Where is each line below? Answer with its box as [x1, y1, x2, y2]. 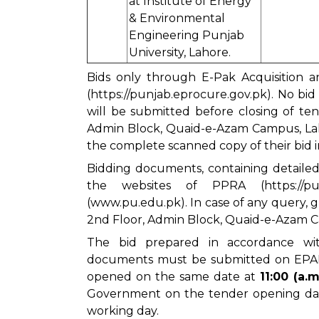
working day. [87, 304, 159, 318]
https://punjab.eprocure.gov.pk [90, 88, 267, 101]
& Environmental [129, 11, 225, 25]
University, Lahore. [129, 46, 231, 59]
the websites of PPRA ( [87, 179, 264, 192]
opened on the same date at [87, 270, 260, 283]
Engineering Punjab [129, 28, 244, 42]
